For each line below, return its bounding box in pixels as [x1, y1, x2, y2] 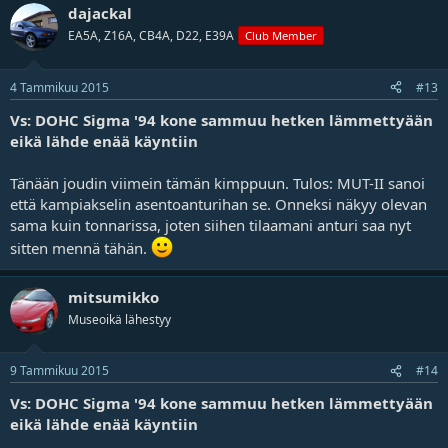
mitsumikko [68, 286, 159, 307]
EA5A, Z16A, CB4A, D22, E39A [68, 27, 234, 44]
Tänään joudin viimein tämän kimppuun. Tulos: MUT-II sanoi [10, 172, 425, 193]
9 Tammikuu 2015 [10, 362, 109, 379]
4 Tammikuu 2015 [10, 78, 109, 96]
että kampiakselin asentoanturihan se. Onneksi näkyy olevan [10, 193, 427, 214]
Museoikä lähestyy [68, 310, 171, 328]
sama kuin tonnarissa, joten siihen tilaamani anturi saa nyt [10, 214, 411, 235]
